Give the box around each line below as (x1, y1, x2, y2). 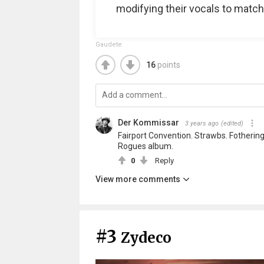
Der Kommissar (117, 118, 179, 127)
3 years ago (184, 120, 219, 127)
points (157, 60, 180, 70)
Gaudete (95, 41, 122, 48)
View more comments (95, 174, 180, 184)
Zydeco (120, 229, 171, 247)
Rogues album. (117, 141, 173, 151)
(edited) (220, 120, 243, 127)
